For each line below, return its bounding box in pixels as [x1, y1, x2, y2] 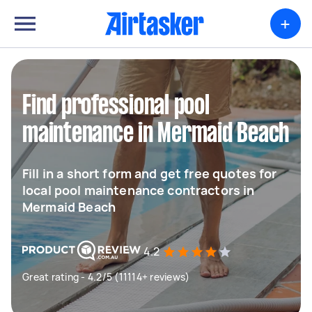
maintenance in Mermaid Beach [22, 122, 289, 147]
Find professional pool [22, 94, 210, 119]
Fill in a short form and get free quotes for [22, 165, 277, 182]
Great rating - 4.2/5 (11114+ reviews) [22, 270, 190, 283]
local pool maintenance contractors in [22, 182, 255, 198]
